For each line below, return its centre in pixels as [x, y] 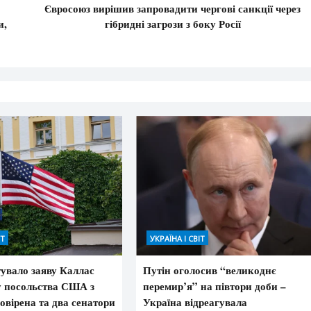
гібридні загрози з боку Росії [173, 23]
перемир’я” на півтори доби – [215, 286]
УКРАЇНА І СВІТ [178, 239]
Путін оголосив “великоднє [210, 270]
